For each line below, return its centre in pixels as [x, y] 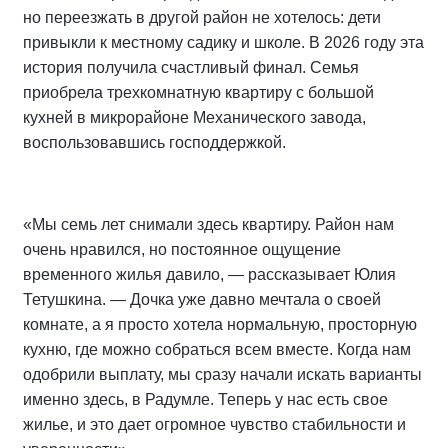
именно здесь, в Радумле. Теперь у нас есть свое [205, 400]
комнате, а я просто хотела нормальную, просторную [220, 325]
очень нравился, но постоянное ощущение [182, 250]
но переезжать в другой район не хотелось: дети [202, 18]
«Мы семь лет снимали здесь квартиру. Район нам [208, 225]
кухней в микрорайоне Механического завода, [194, 118]
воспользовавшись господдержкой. [154, 143]
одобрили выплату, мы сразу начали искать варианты [222, 375]
